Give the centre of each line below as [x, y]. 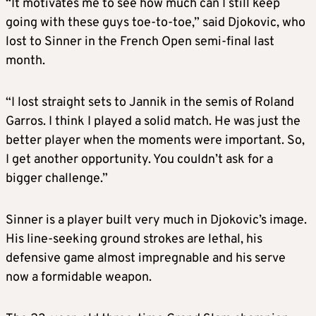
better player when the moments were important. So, [155, 141]
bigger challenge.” [57, 179]
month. [25, 61]
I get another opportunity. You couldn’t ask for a [139, 160]
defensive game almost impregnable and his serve [146, 259]
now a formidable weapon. [79, 278]
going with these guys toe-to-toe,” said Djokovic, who [156, 23]
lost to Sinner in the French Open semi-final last [140, 42]
